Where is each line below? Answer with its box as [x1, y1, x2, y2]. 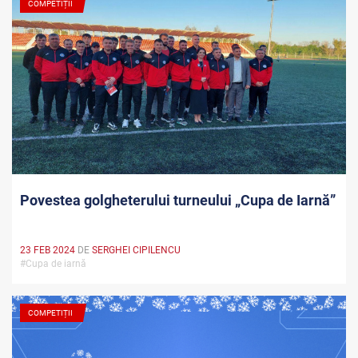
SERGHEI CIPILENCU [92, 245, 181, 257]
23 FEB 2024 [20, 245, 75, 257]
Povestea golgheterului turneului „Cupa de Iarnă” [20, 192, 336, 209]
